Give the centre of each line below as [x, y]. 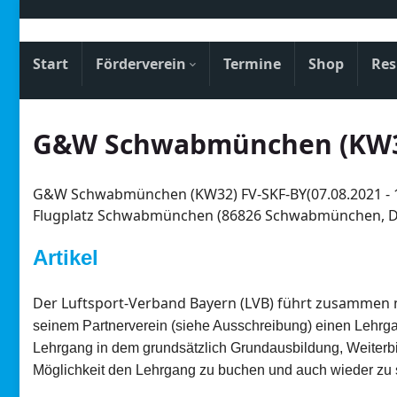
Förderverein [143, 63]
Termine [252, 63]
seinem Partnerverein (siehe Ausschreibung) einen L [198, 325]
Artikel [66, 257]
